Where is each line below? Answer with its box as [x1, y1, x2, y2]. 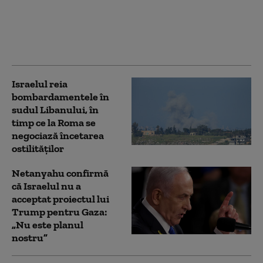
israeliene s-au [12, 28, 79, 42]
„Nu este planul [12, 218, 83, 232]
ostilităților [12, 142, 64, 156]
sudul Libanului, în [12, 103, 99, 117]
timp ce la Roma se [12, 116, 96, 130]
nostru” [12, 231, 48, 245]
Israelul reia [12, 77, 68, 91]
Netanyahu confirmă [12, 167, 109, 180]
